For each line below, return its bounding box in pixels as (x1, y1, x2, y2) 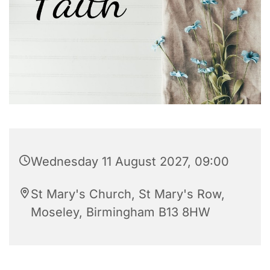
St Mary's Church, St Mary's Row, (31, 187, 225, 202)
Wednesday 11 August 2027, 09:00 (31, 154, 229, 169)
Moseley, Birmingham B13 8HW (31, 205, 210, 220)
